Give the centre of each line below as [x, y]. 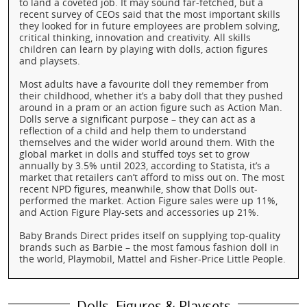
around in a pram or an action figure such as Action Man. [151, 107]
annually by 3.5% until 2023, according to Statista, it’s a [145, 165]
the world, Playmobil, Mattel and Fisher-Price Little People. [152, 259]
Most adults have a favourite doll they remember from [144, 84]
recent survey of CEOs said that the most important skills [150, 14]
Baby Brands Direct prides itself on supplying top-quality [150, 235]
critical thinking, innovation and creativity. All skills [135, 37]
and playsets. [50, 61]
